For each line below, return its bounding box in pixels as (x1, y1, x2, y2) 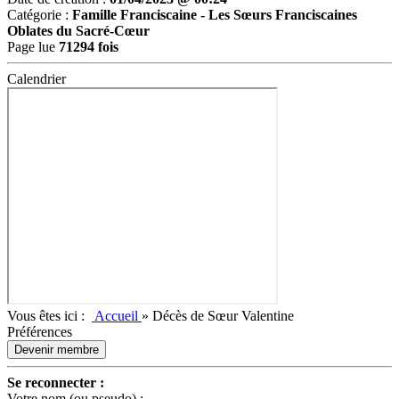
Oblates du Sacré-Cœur (7, 23, 150, 38)
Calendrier (7, 71, 66, 86)
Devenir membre (14, 343, 99, 356)
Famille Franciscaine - (72, 7, 208, 22)
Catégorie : (7, 7, 72, 22)
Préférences (7, 324, 72, 339)
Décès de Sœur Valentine (152, 308, 294, 323)
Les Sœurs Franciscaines (208, 7, 357, 22)
